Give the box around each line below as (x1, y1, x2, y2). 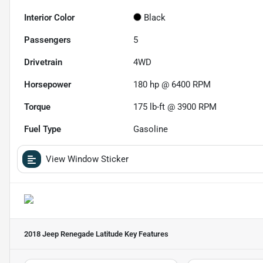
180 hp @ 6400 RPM (133, 79, 211, 90)
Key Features (123, 229, 168, 238)
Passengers (24, 34, 71, 45)
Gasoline (133, 123, 168, 134)
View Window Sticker (46, 153, 129, 164)
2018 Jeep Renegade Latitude (24, 229, 123, 238)
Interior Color (24, 12, 75, 23)
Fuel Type (24, 123, 61, 134)
